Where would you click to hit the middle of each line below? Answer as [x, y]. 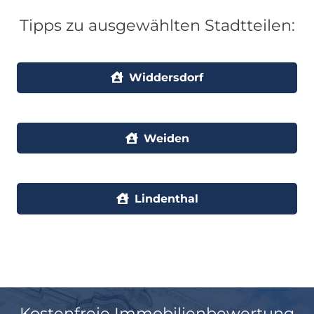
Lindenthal [166, 198]
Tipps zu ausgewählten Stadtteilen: [157, 25]
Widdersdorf [166, 78]
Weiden [166, 138]
